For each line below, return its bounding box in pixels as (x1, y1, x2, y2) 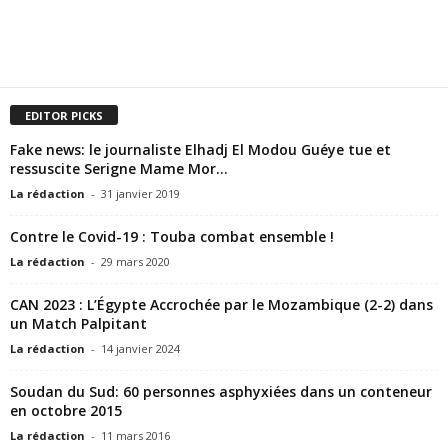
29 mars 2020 (101, 253, 170, 269)
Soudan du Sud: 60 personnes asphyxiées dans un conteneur (10, 381, 432, 401)
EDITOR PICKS (25, 107, 103, 123)
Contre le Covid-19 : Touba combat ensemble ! (10, 226, 334, 246)
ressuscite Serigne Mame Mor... (10, 158, 228, 178)
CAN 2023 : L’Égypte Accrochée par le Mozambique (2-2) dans (10, 294, 433, 314)
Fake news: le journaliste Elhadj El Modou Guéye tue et (10, 139, 391, 159)
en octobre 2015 (10, 400, 122, 420)
